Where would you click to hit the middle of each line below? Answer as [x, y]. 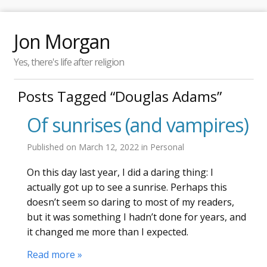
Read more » [55, 254]
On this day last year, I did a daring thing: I [120, 172]
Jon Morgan [62, 41]
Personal [167, 147]
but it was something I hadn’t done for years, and [136, 217]
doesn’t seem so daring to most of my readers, [131, 202]
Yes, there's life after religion [69, 62]
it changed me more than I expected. [108, 232]
